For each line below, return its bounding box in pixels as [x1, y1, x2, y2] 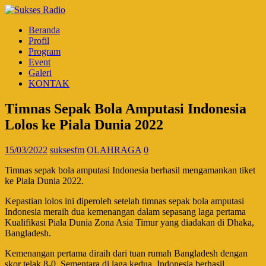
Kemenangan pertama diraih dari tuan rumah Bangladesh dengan [5, 248, 248, 258]
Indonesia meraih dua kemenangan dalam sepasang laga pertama [5, 206, 246, 217]
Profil [28, 36, 49, 46]
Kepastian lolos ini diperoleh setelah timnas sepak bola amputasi [5, 195, 244, 206]
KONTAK [28, 78, 69, 88]
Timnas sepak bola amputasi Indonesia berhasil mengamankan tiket [5, 164, 255, 175]
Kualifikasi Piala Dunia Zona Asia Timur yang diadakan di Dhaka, [5, 217, 254, 227]
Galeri [28, 68, 52, 78]
